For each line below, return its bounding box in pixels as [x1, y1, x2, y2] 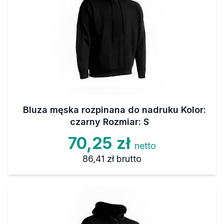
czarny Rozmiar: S [70, 116, 149, 127]
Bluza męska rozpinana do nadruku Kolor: [23, 104, 206, 115]
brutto [116, 153, 141, 164]
